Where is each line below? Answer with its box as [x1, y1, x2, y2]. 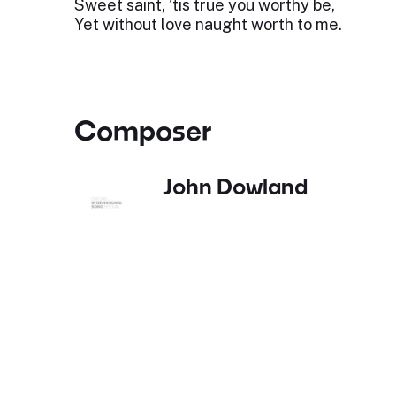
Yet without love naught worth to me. [73, 15, 342, 34]
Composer [73, 114, 212, 146]
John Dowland [162, 173, 308, 199]
